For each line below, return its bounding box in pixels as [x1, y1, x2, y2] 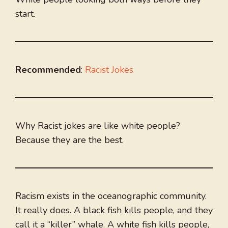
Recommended [15, 64, 81, 76]
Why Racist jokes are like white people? [15, 120, 180, 132]
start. [15, 8, 35, 20]
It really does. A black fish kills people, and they [15, 204, 213, 217]
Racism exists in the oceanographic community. [15, 190, 207, 203]
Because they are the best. [15, 134, 124, 147]
